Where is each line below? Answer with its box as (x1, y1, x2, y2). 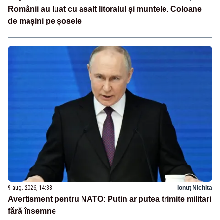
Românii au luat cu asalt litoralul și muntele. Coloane (8, 5, 202, 14)
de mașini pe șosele (8, 17, 82, 26)
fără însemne (8, 206, 56, 215)
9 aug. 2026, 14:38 (8, 184, 52, 191)
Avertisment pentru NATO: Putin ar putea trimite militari (8, 194, 211, 203)
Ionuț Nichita (177, 184, 212, 191)
